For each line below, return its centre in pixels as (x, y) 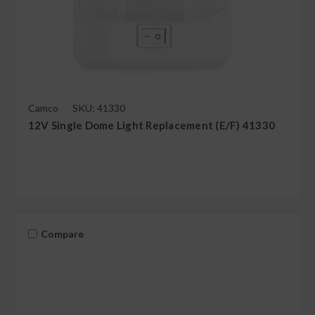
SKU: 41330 (98, 108)
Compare (62, 234)
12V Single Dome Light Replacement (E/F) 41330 (152, 125)
